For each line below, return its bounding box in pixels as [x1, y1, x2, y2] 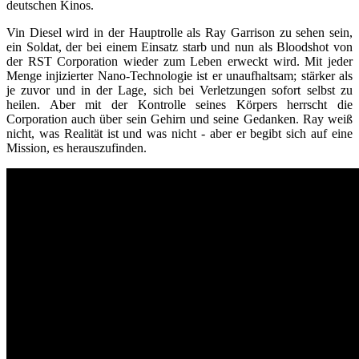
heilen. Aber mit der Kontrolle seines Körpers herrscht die [6, 98, 353, 112]
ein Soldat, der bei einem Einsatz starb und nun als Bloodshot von [6, 40, 353, 54]
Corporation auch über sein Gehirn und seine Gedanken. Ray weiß [6, 112, 353, 127]
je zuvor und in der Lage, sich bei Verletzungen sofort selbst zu [6, 83, 353, 98]
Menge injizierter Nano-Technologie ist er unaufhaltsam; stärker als [6, 69, 353, 83]
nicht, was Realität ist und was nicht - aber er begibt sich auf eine [6, 127, 353, 141]
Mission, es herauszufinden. [6, 141, 147, 155]
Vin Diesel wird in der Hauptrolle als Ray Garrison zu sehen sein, [6, 26, 353, 40]
